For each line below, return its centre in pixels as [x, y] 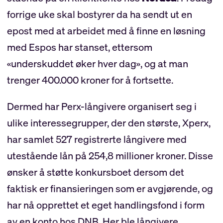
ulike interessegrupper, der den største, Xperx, [109, 122]
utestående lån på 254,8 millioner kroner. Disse [110, 155]
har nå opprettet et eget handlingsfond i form [106, 205]
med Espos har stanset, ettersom [79, 47]
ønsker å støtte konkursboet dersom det [95, 172]
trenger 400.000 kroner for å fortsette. [90, 80]
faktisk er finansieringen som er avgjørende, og [110, 188]
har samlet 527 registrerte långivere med [97, 139]
